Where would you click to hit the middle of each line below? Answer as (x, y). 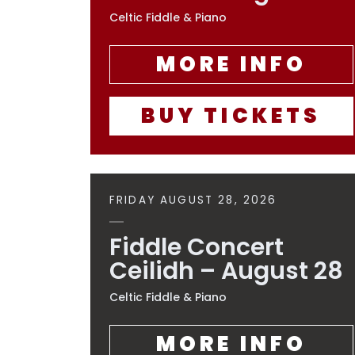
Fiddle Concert (197, 247)
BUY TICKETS (231, 116)
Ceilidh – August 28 (226, 271)
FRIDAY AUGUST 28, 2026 (193, 200)
